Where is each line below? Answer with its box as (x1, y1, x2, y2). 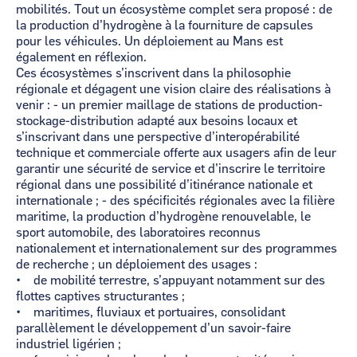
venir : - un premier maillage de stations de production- (16, 99, 323, 112)
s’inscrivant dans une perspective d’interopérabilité (16, 131, 300, 143)
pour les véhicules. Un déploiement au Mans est (16, 35, 283, 48)
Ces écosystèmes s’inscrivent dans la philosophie (16, 67, 291, 80)
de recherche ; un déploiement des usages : (16, 258, 261, 271)
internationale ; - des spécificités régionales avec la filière (16, 194, 335, 207)
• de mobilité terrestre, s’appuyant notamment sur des (16, 274, 325, 287)
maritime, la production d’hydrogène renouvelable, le (16, 210, 311, 223)
